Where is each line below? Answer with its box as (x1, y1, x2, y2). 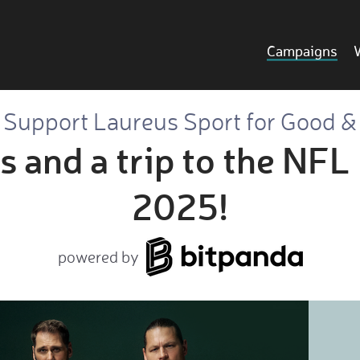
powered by (57, 246, 139, 267)
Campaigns (267, 44, 337, 59)
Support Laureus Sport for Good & (3, 106, 357, 136)
